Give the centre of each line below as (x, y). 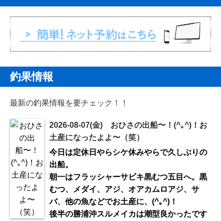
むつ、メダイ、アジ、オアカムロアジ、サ (124, 189)
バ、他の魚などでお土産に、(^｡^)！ (113, 201)
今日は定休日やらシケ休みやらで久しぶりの (128, 152)
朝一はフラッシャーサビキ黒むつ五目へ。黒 (128, 177)
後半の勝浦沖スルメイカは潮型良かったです (128, 214)
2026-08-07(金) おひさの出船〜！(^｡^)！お (128, 125)
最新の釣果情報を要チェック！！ (69, 103)
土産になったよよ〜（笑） (97, 137)
